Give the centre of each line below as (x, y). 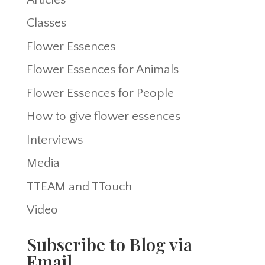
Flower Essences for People (100, 93)
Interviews (54, 140)
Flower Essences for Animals (102, 70)
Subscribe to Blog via (109, 245)
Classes (46, 23)
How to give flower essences (103, 117)
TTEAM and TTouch (79, 186)
